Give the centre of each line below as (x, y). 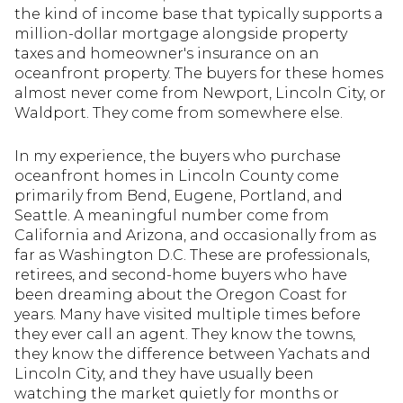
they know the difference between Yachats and (193, 354)
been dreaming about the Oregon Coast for (181, 295)
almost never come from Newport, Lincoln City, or (200, 93)
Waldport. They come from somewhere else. (179, 112)
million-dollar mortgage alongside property (181, 33)
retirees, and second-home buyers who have (181, 275)
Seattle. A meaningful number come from (172, 216)
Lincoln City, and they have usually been (164, 374)
